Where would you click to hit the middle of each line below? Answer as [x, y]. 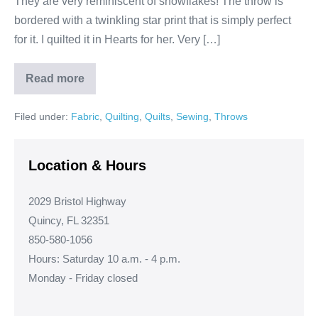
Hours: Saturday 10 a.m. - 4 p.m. [104, 259]
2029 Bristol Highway [77, 202]
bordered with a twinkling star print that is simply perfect [153, 21]
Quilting [122, 117]
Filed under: [41, 117]
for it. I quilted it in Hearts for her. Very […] [117, 40]
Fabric [85, 117]
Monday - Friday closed [83, 278]
